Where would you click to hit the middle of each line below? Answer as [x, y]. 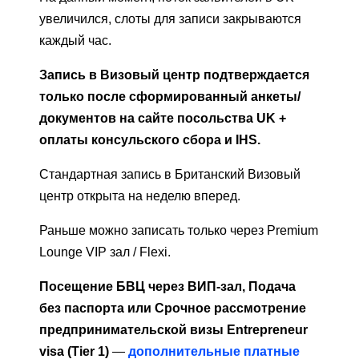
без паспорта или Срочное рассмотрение [173, 309]
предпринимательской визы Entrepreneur [173, 330]
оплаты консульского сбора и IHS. [150, 140]
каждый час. [75, 41]
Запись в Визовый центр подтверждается [174, 75]
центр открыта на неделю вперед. [140, 196]
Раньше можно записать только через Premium [179, 231]
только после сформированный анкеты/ [170, 97]
